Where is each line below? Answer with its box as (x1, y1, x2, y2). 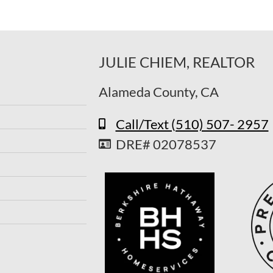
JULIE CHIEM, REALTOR (99, 53, 255, 71)
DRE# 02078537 (115, 135, 216, 152)
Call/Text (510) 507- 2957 (115, 115, 269, 132)
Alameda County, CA (99, 83, 219, 101)
